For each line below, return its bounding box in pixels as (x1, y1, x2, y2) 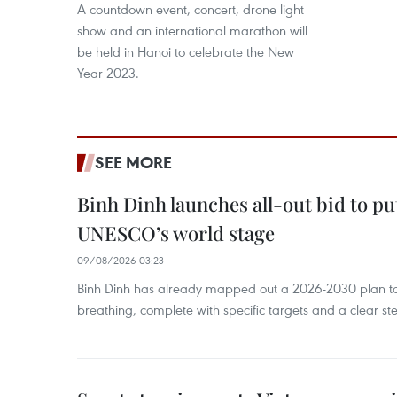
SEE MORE (95, 152, 172, 173)
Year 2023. (77, 64, 139, 82)
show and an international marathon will (77, 21, 307, 39)
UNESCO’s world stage (77, 220, 275, 246)
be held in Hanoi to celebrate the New (77, 43, 294, 60)
